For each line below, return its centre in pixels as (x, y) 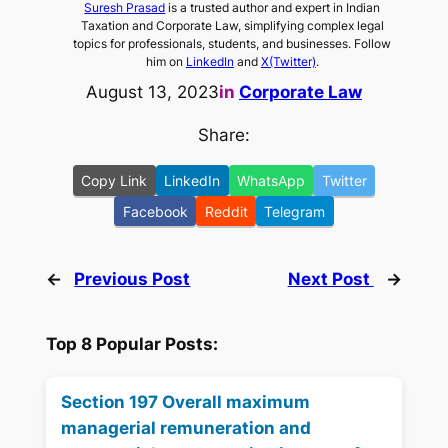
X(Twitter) (288, 62)
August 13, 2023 (152, 92)
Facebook (155, 211)
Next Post (330, 278)
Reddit (226, 211)
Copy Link (114, 180)
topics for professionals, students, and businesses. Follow (232, 44)
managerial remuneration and (186, 427)
